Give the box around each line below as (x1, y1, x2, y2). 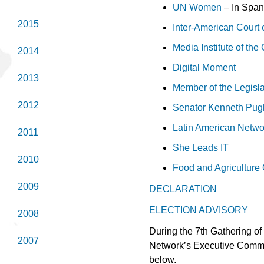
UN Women (173, 2, 222, 12)
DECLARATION (149, 183, 217, 194)
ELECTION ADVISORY (149, 204, 249, 215)
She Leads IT (173, 142, 229, 153)
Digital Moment (173, 62, 236, 72)
